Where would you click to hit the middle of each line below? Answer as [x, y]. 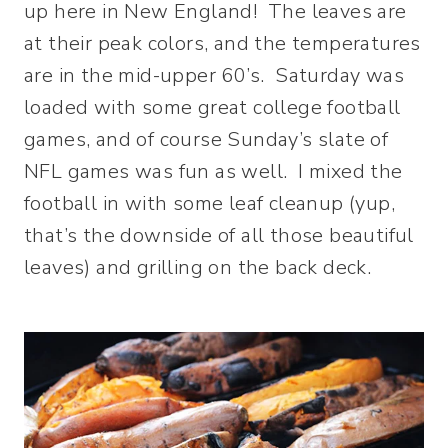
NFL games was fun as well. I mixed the [213, 172]
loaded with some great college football [212, 108]
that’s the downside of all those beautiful [219, 236]
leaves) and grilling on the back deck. [198, 268]
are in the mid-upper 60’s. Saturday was [214, 76]
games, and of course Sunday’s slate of [206, 140]
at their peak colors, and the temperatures [222, 44]
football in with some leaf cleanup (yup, [209, 204]
